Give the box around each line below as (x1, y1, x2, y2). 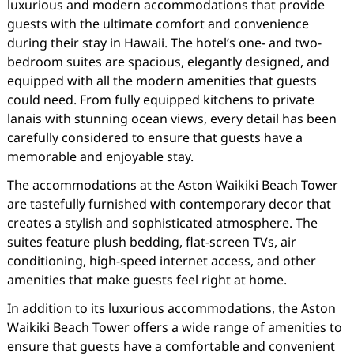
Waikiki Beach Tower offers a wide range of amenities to (6, 318, 342, 336)
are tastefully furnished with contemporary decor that (6, 195, 331, 213)
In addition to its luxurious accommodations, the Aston (6, 299, 336, 317)
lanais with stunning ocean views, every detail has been (6, 110, 337, 127)
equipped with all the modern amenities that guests (6, 72, 317, 89)
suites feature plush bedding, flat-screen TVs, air (6, 233, 296, 250)
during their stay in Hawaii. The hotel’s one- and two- (6, 34, 322, 51)
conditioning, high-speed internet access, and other (6, 252, 316, 269)
